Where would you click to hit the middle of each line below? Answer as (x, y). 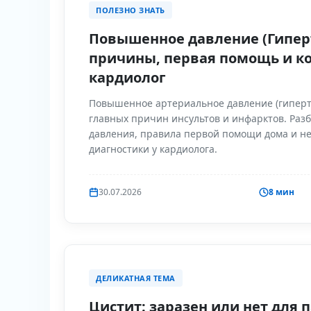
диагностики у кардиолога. (153, 149)
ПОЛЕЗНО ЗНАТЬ (131, 10)
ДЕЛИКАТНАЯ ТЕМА (136, 278)
